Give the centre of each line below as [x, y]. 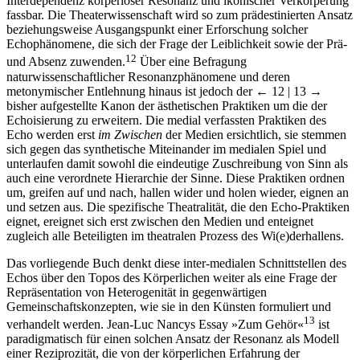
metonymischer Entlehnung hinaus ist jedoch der [131, 91]
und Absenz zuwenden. [66, 62]
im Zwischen [130, 134]
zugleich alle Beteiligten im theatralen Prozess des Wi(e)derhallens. [175, 235]
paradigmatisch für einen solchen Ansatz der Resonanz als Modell [173, 338]
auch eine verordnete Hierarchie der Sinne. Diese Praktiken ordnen [176, 178]
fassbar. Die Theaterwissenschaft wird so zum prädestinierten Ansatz [180, 15]
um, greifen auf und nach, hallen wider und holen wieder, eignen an [178, 192]
